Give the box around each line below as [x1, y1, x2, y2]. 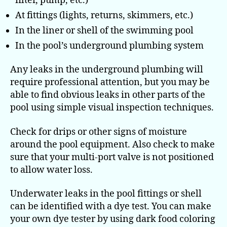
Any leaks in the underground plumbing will [10, 64, 203, 76]
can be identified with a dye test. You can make [10, 201, 211, 213]
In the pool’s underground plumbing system [15, 40, 204, 52]
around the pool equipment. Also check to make [10, 138, 215, 150]
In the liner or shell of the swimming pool [15, 24, 194, 36]
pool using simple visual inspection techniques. [10, 102, 214, 114]
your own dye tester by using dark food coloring [10, 213, 215, 225]
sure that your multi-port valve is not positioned [10, 151, 214, 163]
